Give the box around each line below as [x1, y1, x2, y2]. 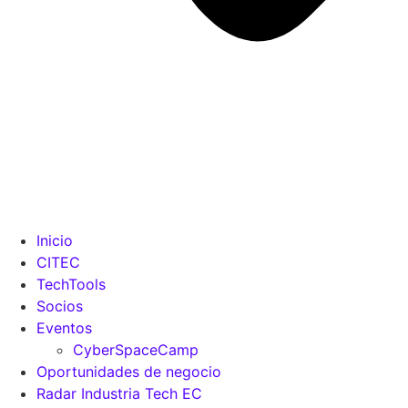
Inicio [36, 231, 73, 250]
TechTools [36, 275, 106, 293]
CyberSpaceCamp [73, 341, 199, 359]
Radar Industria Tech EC [36, 384, 202, 403]
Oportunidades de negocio [36, 362, 221, 381]
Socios [36, 297, 83, 315]
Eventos [36, 319, 92, 337]
